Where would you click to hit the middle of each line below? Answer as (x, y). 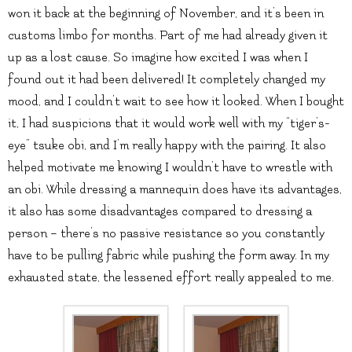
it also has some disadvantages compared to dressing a (160, 212)
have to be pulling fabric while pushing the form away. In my (169, 256)
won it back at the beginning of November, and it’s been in (166, 14)
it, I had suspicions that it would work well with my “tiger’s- (169, 124)
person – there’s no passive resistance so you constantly (166, 234)
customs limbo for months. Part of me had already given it (168, 36)
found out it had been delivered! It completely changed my (167, 80)
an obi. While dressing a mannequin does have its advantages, (175, 190)
